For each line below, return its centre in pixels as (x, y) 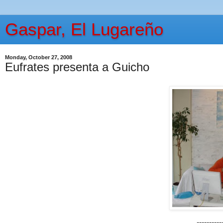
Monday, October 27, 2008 (39, 57)
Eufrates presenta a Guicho (77, 67)
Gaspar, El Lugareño (84, 29)
